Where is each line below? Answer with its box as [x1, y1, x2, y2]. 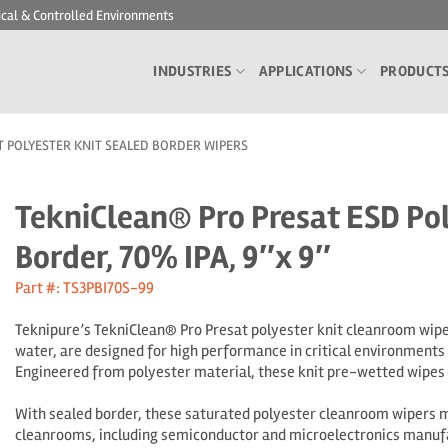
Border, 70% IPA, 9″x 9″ [15, 238, 331, 278]
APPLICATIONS [258, 61, 353, 81]
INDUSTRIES [153, 61, 232, 81]
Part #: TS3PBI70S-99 [15, 278, 154, 298]
